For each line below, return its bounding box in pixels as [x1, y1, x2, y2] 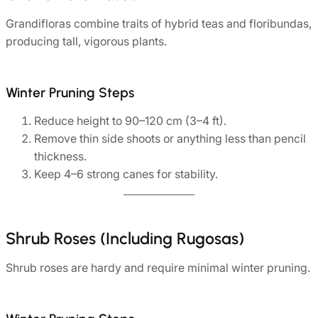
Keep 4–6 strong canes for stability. [34, 167, 218, 182]
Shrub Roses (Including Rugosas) [6, 229, 244, 249]
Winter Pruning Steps [6, 84, 134, 102]
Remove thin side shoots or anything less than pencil [34, 131, 306, 146]
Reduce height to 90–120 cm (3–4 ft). [34, 114, 226, 128]
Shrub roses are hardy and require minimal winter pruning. [6, 261, 310, 275]
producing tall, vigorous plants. [6, 34, 167, 49]
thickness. [34, 149, 87, 164]
